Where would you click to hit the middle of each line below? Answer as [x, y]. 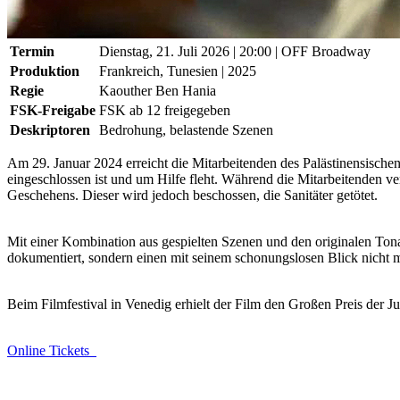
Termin [32, 51]
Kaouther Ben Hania [158, 90]
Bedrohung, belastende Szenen [186, 129]
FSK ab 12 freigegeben [165, 110]
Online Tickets [52, 350]
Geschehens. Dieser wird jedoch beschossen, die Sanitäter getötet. [192, 195]
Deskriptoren [50, 129]
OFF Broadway [326, 51]
